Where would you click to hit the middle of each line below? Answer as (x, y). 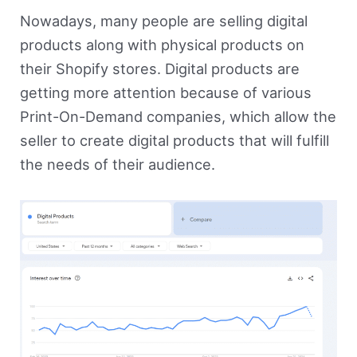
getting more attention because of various (165, 93)
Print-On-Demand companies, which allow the (178, 117)
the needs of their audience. (117, 165)
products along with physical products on (162, 45)
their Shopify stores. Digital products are (159, 69)
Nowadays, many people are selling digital (163, 21)
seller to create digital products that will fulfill (174, 141)
